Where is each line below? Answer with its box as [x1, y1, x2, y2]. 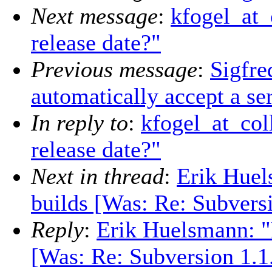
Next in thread [31, 163, 164, 189]
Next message [31, 3, 158, 29]
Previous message [31, 56, 197, 83]
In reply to [31, 110, 128, 136]
